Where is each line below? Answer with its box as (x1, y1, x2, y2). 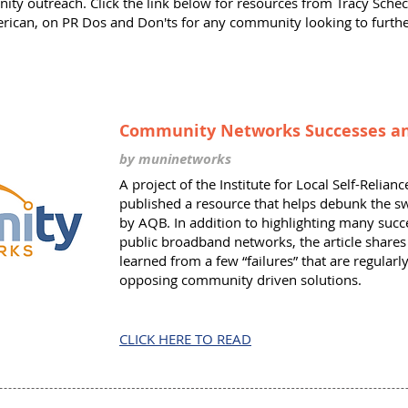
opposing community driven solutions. (119, 270, 362, 289)
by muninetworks (119, 149, 231, 168)
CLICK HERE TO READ (119, 330, 251, 348)
